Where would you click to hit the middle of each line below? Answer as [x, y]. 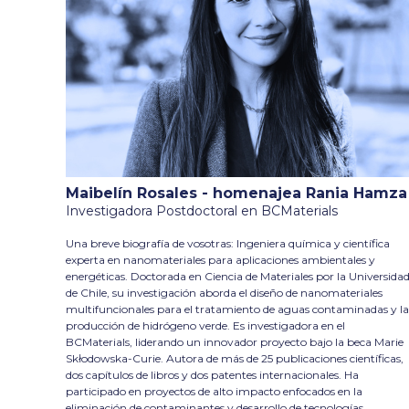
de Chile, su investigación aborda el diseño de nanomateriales [224, 292]
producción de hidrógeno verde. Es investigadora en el [205, 325]
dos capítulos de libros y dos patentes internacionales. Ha [212, 374]
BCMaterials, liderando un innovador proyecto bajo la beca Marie [235, 341]
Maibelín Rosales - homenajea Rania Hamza [236, 193]
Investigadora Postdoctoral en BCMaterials [202, 210]
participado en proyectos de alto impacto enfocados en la [214, 391]
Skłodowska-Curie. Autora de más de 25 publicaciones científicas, [235, 358]
